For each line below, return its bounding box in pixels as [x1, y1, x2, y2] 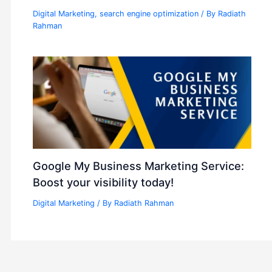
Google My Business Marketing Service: [33, 159, 245, 173]
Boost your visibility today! [33, 175, 174, 189]
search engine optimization [100, 9, 199, 19]
